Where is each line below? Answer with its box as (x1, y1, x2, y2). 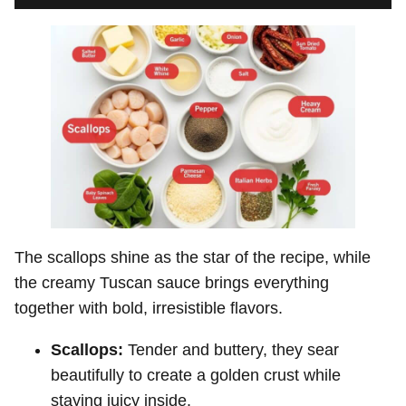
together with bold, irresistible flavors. (14, 298, 283, 317)
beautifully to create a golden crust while (51, 365, 341, 384)
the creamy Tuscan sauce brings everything (14, 273, 329, 292)
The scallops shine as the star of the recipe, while (14, 247, 371, 266)
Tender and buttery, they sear (123, 340, 339, 359)
